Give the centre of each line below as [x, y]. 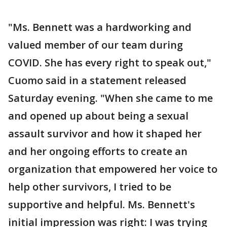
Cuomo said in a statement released [97, 80]
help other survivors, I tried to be [90, 187]
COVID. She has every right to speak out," [110, 63]
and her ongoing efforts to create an [98, 151]
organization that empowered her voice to [113, 169]
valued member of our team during [96, 45]
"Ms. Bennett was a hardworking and [100, 27]
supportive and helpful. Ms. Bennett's [102, 204]
